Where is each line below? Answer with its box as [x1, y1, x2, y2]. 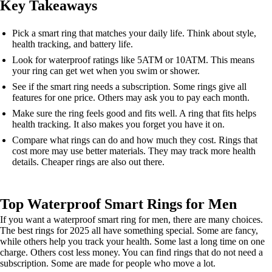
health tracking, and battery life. [12, 39, 133, 49]
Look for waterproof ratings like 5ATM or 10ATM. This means [12, 55, 254, 65]
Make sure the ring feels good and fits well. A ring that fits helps [12, 108, 256, 118]
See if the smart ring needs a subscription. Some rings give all [12, 81, 246, 92]
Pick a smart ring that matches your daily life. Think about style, [12, 28, 256, 38]
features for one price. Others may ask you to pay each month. [12, 92, 250, 103]
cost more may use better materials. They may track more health [12, 146, 256, 156]
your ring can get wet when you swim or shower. [12, 66, 200, 76]
